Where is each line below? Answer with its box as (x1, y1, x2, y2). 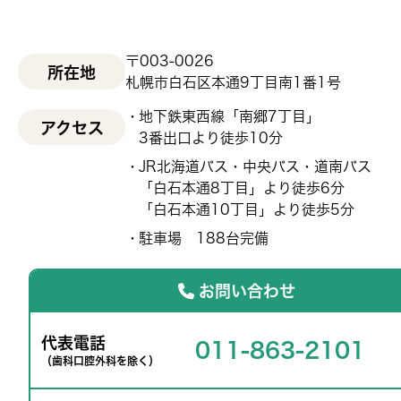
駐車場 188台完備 (139, 230, 269, 245)
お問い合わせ (198, 282, 295, 299)
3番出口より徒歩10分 (139, 130, 283, 145)
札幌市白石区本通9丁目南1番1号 (125, 74, 341, 90)
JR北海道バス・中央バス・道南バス (139, 158, 371, 174)
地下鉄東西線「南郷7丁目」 (139, 108, 320, 124)
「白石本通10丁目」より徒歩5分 (139, 201, 354, 217)
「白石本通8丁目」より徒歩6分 (139, 180, 345, 195)
